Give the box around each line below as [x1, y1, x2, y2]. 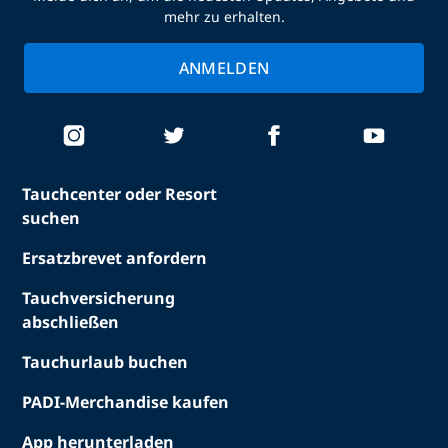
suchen [22, 207, 81, 229]
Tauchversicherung [22, 287, 176, 309]
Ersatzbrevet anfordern [22, 247, 208, 269]
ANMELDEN [178, 57, 270, 79]
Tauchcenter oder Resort [22, 183, 218, 205]
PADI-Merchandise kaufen [22, 391, 230, 413]
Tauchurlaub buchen [22, 351, 189, 373]
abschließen [22, 311, 120, 333]
